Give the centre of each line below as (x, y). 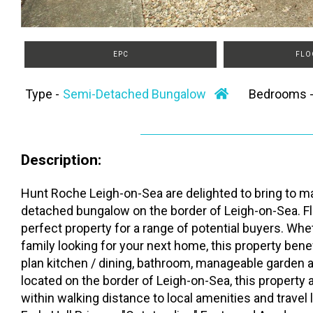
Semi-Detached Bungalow (139, 94)
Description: (61, 160)
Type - (44, 94)
